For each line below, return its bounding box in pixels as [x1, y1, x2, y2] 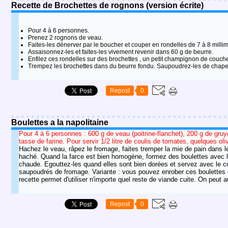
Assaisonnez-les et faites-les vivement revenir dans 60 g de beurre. [28, 48, 213, 55]
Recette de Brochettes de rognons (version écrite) [11, 1, 204, 10]
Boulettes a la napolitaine [11, 118, 108, 127]
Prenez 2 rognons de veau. [28, 34, 103, 41]
